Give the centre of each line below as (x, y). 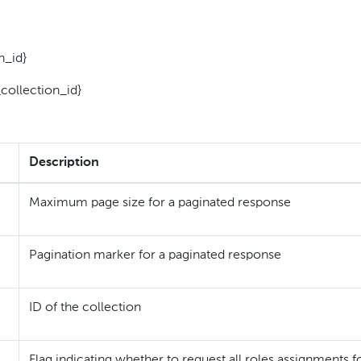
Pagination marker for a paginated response (155, 256)
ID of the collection (85, 308)
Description (64, 163)
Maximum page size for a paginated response (160, 203)
